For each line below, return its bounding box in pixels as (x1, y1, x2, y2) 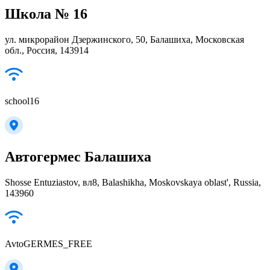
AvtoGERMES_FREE (5, 238, 92, 249)
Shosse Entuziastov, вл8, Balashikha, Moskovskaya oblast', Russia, (5, 177, 261, 187)
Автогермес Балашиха (5, 148, 151, 165)
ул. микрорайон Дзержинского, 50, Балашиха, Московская (5, 34, 244, 45)
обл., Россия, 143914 (5, 45, 89, 55)
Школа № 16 (5, 5, 87, 22)
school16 (5, 95, 39, 106)
